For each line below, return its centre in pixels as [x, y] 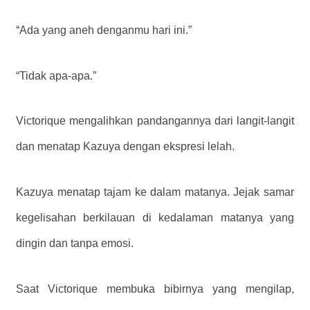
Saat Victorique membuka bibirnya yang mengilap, [155, 289]
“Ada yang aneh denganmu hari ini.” [104, 30]
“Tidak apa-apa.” [56, 75]
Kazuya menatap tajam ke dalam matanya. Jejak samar [155, 192]
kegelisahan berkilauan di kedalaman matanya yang [155, 218]
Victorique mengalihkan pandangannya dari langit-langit [155, 121]
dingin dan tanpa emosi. [75, 244]
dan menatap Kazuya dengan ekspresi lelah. [125, 147]
